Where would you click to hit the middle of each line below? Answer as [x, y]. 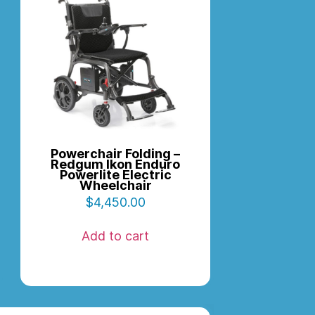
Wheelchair [115, 186]
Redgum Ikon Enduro [115, 165]
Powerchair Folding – [115, 154]
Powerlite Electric [115, 175]
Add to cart [115, 236]
